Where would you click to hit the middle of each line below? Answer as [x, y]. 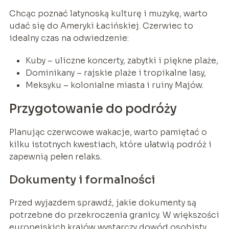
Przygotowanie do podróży [93, 109]
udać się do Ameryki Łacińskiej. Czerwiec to [101, 26]
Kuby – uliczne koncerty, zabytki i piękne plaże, [122, 61]
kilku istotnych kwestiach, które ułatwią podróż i [110, 145]
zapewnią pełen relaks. [55, 157]
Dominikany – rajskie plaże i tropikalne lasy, [116, 73]
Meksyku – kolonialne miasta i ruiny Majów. [114, 85]
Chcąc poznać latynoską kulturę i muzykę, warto [108, 14]
